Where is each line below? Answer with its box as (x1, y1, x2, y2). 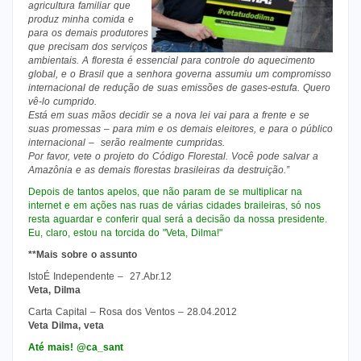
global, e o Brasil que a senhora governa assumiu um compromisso (28, 68, 331, 80)
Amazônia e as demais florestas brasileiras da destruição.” (28, 164, 289, 176)
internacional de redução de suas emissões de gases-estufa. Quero (28, 81, 330, 93)
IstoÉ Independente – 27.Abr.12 (28, 270, 172, 282)
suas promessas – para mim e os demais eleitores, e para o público (28, 122, 333, 135)
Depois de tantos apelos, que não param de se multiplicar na (28, 185, 302, 197)
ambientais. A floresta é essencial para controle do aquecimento (28, 54, 315, 66)
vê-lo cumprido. (28, 95, 97, 107)
